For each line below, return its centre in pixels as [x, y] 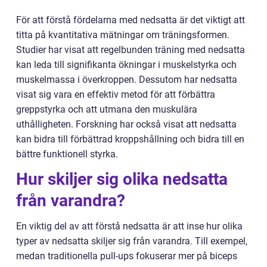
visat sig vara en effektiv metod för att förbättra [116, 95]
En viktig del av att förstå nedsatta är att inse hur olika [129, 226]
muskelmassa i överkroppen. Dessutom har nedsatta [127, 80]
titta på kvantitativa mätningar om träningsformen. [123, 35]
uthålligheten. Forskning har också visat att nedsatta [126, 125]
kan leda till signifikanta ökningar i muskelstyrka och [126, 65]
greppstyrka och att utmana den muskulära [107, 110]
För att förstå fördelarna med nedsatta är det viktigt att [131, 20]
